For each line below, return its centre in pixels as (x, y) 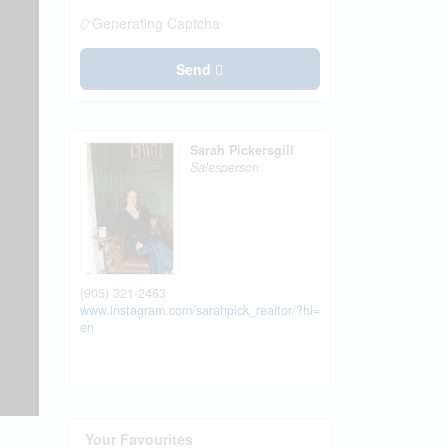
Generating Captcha (155, 23)
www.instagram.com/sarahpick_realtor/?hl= (199, 309)
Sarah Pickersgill (241, 150)
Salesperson (224, 167)
